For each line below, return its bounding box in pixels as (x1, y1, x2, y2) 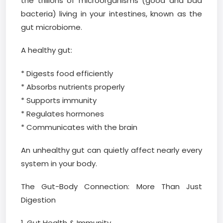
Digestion (21, 194, 56, 205)
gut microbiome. (21, 22, 82, 33)
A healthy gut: (21, 45, 72, 56)
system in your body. (21, 158, 97, 169)
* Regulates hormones (21, 108, 104, 119)
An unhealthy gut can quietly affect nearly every (21, 144, 202, 155)
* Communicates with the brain (21, 121, 137, 132)
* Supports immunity (21, 95, 97, 106)
